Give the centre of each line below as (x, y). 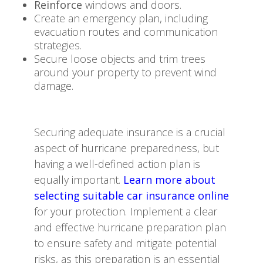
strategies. (58, 45)
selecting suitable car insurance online (131, 195)
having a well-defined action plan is (117, 163)
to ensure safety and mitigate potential (126, 243)
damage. (54, 85)
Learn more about (169, 179)
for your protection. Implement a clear (126, 211)
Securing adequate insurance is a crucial (130, 132)
